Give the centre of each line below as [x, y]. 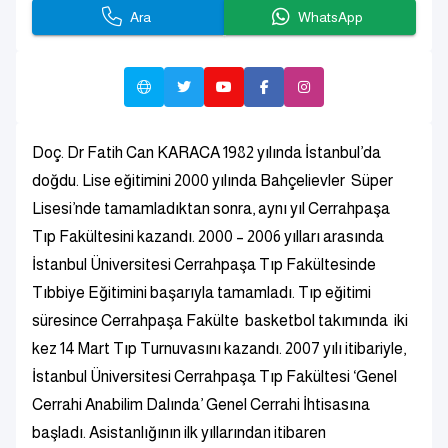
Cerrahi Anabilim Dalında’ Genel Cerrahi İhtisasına [201, 404]
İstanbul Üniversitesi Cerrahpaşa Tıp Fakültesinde [204, 264]
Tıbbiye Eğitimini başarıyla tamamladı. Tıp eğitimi [201, 292]
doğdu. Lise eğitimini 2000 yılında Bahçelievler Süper [212, 180]
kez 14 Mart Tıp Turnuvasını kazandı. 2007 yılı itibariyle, [219, 348]
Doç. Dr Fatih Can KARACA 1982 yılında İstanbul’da [206, 152]
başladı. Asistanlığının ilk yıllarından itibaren [179, 432]
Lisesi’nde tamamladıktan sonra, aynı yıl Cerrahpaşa [211, 208]
